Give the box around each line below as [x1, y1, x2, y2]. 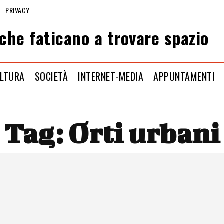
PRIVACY [5, 4, 30, 15]
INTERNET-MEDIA [78, 68, 144, 84]
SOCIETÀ [34, 68, 68, 84]
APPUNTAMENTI [153, 68, 215, 84]
